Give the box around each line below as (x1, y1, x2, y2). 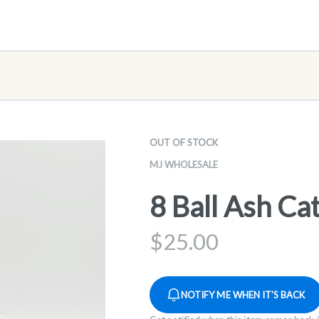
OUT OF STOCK (150, 137, 218, 148)
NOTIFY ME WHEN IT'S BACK (181, 288, 305, 300)
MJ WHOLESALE (150, 159, 218, 170)
